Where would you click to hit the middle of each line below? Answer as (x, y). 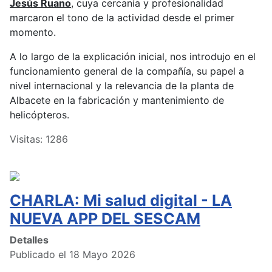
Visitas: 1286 (39, 139)
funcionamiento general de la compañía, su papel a (127, 71)
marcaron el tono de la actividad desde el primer (122, 18)
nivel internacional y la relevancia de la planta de (122, 86)
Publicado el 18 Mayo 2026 (73, 255)
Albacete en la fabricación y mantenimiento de (117, 100)
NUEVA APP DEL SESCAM (105, 219)
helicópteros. (39, 115)
